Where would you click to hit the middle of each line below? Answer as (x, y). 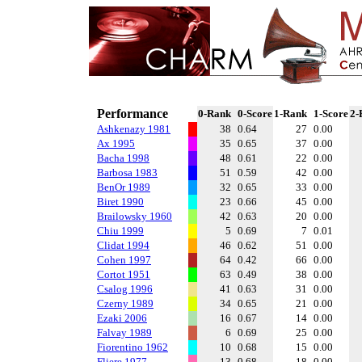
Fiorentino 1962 (133, 347)
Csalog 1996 (125, 289)
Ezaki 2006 (122, 318)
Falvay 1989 (124, 333)
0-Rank (215, 114)
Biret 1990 (120, 202)
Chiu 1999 (120, 231)
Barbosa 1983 (127, 173)
